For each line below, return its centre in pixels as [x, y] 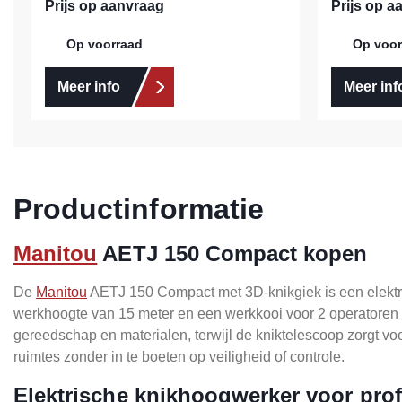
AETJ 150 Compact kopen [232, 254]
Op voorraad [105, 44]
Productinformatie [139, 210]
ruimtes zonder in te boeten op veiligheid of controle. [179, 357]
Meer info [89, 87]
